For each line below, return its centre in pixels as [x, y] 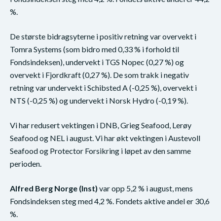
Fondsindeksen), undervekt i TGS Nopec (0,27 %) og [97, 62]
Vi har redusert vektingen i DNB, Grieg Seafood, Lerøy [101, 125]
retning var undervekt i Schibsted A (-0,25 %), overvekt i [103, 88]
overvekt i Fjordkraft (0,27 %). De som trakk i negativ [99, 75]
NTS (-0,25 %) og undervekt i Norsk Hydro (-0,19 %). [99, 101]
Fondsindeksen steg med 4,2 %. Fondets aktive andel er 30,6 [110, 201]
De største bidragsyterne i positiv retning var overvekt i [103, 37]
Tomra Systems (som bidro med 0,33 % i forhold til [94, 49]
